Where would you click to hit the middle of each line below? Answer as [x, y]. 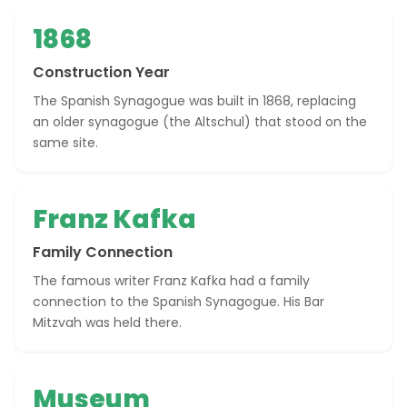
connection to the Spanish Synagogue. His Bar [179, 302]
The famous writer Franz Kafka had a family [171, 281]
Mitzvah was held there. [107, 323]
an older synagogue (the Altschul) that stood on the [200, 122]
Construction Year [101, 72]
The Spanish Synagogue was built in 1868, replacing [194, 101]
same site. [65, 143]
